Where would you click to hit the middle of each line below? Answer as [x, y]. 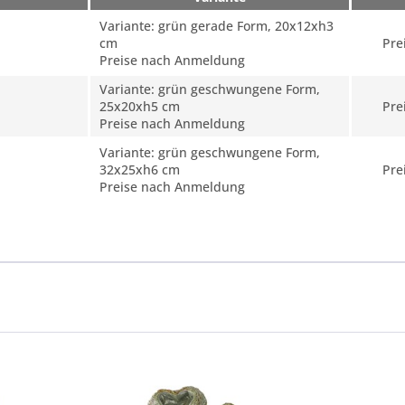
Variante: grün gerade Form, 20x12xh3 [217, 26]
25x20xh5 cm [140, 106]
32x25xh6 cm [140, 170]
